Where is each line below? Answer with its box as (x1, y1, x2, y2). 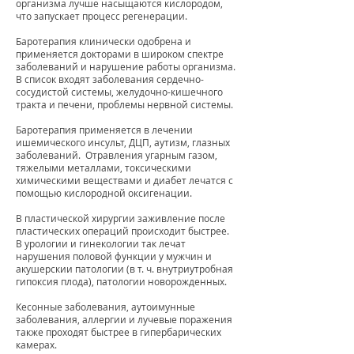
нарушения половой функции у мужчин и (16, 249, 212, 262)
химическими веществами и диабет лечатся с (16, 173, 233, 186)
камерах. (16, 337, 57, 351)
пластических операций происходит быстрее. (16, 224, 229, 237)
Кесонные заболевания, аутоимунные (16, 299, 195, 313)
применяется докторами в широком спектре (16, 47, 224, 60)
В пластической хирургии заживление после (16, 211, 225, 224)
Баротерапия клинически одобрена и (16, 34, 191, 47)
